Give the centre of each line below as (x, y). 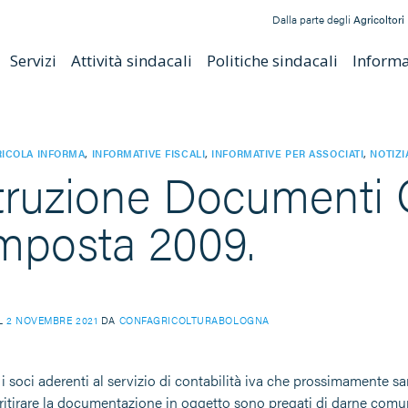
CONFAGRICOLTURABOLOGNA (194, 319)
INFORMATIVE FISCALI (148, 153)
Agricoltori (379, 19)
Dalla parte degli (313, 19)
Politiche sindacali (272, 61)
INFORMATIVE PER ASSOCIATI (288, 153)
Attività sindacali (131, 61)
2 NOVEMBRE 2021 (52, 319)
